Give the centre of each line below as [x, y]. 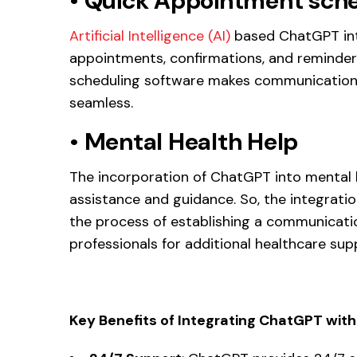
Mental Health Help [191, 141]
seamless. [101, 102]
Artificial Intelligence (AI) [150, 35]
